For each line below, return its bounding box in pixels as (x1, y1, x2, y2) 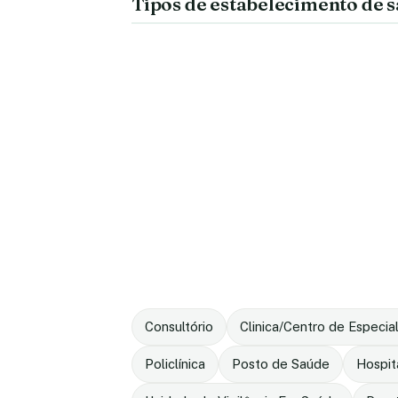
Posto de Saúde (232, 356, 330, 371)
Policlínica (145, 356, 205, 371)
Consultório (145, 319, 213, 334)
